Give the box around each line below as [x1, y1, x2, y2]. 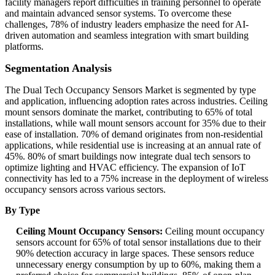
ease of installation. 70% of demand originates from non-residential [5, 129, 263, 140]
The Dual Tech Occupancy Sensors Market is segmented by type [5, 85, 256, 96]
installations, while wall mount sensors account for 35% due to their [5, 118, 266, 129]
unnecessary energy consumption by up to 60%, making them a [16, 259, 261, 270]
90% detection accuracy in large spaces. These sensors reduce [16, 248, 254, 259]
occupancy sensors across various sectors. [5, 184, 166, 195]
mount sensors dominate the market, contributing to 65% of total [5, 107, 252, 118]
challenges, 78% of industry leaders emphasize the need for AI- [5, 19, 249, 30]
